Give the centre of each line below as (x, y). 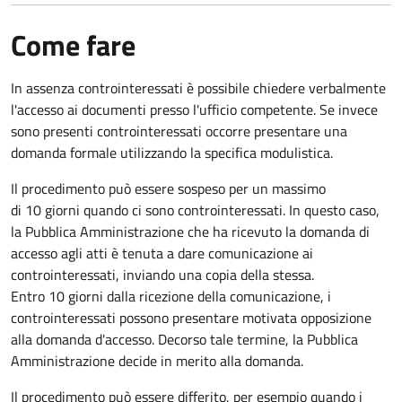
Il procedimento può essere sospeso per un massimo (168, 188)
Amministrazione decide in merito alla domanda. (157, 360)
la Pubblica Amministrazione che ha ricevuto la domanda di (190, 231)
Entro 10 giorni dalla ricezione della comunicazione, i (171, 296)
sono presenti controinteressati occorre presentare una (179, 131)
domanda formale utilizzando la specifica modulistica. (172, 152)
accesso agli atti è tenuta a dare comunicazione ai (162, 253)
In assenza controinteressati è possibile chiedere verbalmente (198, 87)
